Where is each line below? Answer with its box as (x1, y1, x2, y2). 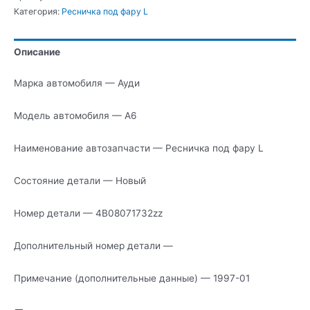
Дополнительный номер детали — (14, 239, 173, 251)
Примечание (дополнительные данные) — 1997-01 (14, 272, 250, 284)
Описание (14, 46, 60, 57)
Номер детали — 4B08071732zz (14, 207, 163, 219)
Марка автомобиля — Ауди (14, 77, 140, 89)
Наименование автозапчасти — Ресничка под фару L (14, 143, 264, 154)
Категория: (14, 6, 62, 17)
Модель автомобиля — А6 (14, 110, 137, 122)
